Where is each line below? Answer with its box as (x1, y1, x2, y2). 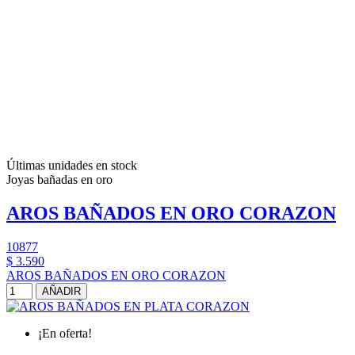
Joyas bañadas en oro (6, 173, 113, 187)
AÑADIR (42, 285, 81, 298)
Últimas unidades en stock (6, 158, 137, 173)
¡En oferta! (38, 326, 92, 341)
